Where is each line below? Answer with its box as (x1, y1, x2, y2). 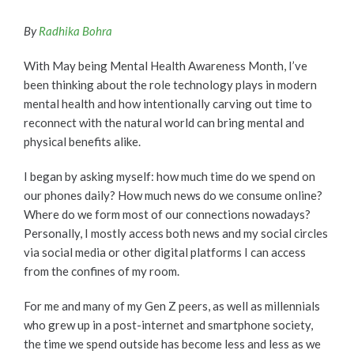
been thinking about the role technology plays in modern (24, 77, 317, 92)
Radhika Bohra (39, 24, 112, 39)
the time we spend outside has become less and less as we (24, 337, 321, 352)
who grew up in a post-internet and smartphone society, (24, 318, 313, 333)
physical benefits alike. (24, 134, 141, 149)
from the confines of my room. (24, 264, 179, 279)
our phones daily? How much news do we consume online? (24, 188, 322, 203)
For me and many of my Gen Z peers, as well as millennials (24, 299, 320, 314)
